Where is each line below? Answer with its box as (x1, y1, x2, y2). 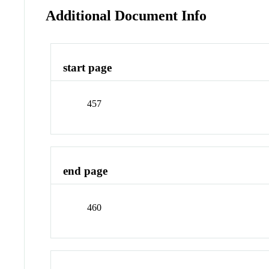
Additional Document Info (46, 7, 207, 23)
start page (63, 61, 112, 74)
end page (63, 165, 108, 178)
